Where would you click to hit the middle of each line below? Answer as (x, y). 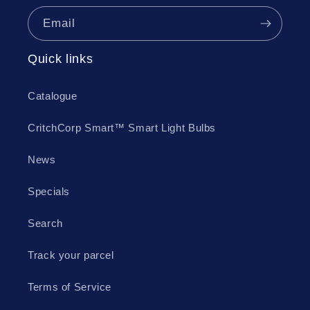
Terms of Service (70, 288)
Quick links (61, 58)
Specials (49, 192)
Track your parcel (71, 256)
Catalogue (53, 97)
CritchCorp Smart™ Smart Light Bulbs (122, 128)
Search (45, 224)
